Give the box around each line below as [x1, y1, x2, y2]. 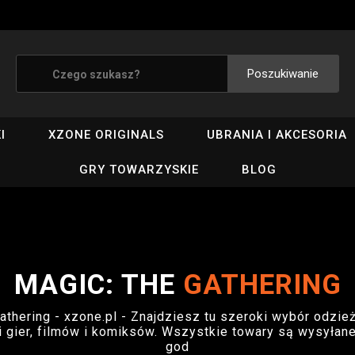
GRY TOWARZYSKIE [78, 162, 199, 177]
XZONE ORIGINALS [48, 128, 165, 142]
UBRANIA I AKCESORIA [207, 128, 348, 142]
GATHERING [182, 269, 342, 301]
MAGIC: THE [13, 269, 183, 301]
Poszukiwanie [247, 67, 319, 81]
